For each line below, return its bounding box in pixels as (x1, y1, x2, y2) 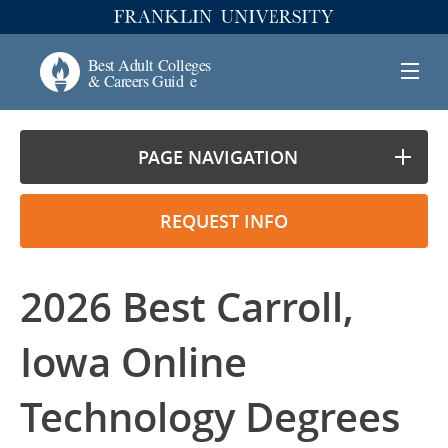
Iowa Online (20, 335, 247, 389)
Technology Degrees (20, 390, 400, 444)
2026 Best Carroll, (20, 280, 354, 334)
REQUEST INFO (160, 209, 288, 233)
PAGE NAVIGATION (137, 145, 298, 169)
